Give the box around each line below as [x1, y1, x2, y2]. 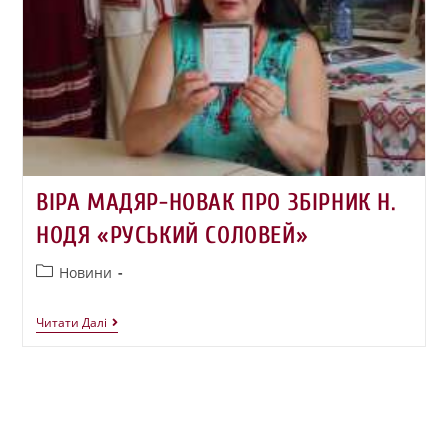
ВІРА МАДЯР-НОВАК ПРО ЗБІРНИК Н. [35, 189, 397, 217]
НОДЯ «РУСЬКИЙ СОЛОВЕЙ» [35, 222, 309, 250]
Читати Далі [35, 314, 107, 332]
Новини [58, 263, 112, 283]
